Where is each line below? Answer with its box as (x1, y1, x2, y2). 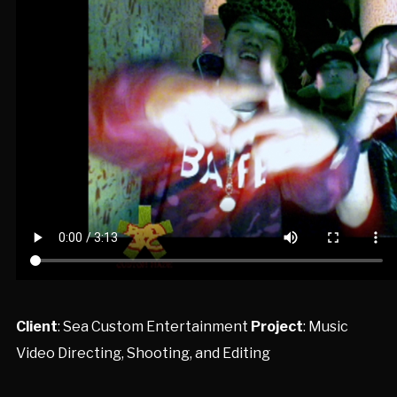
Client (15, 318, 58, 335)
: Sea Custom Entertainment (57, 318, 251, 335)
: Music (302, 318, 348, 335)
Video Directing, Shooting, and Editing (15, 345, 270, 362)
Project (250, 318, 303, 335)
